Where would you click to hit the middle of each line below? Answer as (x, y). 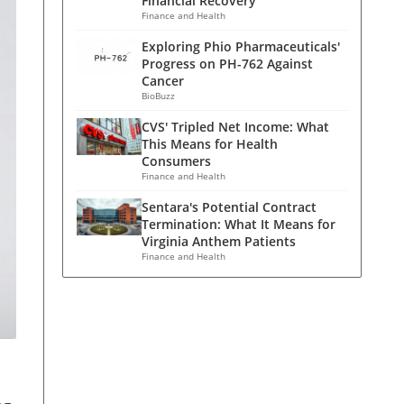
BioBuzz (158, 96)
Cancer (163, 81)
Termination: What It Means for (239, 224)
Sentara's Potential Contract (229, 207)
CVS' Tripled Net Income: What (235, 127)
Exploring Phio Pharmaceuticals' (241, 46)
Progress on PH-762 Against (227, 64)
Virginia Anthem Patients (219, 241)
